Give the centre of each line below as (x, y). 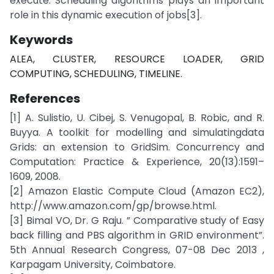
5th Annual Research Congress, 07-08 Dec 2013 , (137, 250)
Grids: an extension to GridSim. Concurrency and (137, 147)
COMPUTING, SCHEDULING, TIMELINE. (96, 74)
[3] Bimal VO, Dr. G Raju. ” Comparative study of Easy (137, 220)
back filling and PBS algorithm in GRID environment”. (137, 235)
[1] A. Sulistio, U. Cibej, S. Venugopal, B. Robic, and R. (137, 118)
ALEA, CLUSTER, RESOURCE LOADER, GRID (137, 59)
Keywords (41, 40)
